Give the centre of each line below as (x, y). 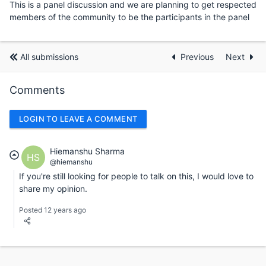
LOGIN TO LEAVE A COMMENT (78, 119)
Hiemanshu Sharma (87, 151)
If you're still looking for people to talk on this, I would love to (136, 176)
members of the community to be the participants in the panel (129, 17)
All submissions (49, 57)
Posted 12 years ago (53, 210)
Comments (37, 90)
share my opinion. (53, 188)
